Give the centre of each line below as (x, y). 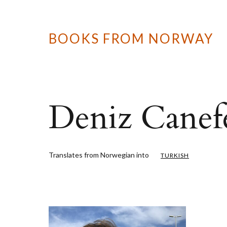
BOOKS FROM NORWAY (131, 39)
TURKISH (175, 155)
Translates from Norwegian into (100, 155)
